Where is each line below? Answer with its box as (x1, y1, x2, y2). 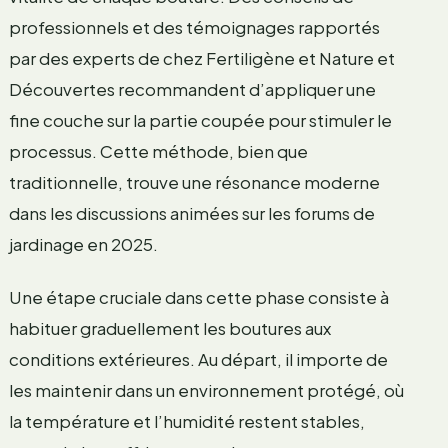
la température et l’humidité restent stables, (8, 409, 365, 432)
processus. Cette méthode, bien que (8, 139, 308, 162)
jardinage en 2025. (8, 232, 158, 255)
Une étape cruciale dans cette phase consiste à (8, 285, 389, 308)
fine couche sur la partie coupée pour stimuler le (8, 108, 392, 131)
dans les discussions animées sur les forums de (8, 201, 375, 224)
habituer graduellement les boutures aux (8, 316, 331, 339)
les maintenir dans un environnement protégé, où (8, 378, 404, 401)
